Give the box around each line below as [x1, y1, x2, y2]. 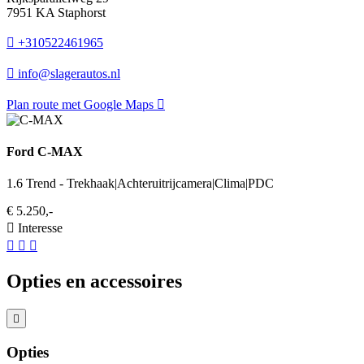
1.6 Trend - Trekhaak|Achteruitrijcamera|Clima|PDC [6, 176, 274, 191]
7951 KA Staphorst [6, 5, 106, 19]
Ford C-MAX [6, 145, 83, 159]
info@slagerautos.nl [18, 66, 120, 80]
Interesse [18, 221, 63, 236]
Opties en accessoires [6, 271, 182, 292]
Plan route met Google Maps [6, 97, 154, 111]
